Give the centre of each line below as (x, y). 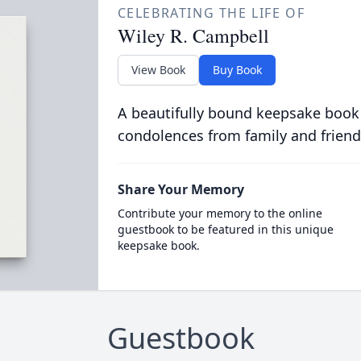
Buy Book (237, 70)
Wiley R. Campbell (193, 35)
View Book (158, 70)
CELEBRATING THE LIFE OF (211, 13)
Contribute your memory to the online (220, 213)
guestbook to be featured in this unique (225, 229)
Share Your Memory (180, 189)
